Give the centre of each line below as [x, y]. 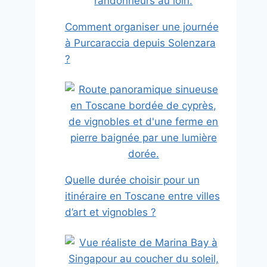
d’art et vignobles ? [110, 212]
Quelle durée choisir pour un [132, 180]
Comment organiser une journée [142, 27]
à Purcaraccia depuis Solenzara [140, 43]
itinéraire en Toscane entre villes [142, 196]
